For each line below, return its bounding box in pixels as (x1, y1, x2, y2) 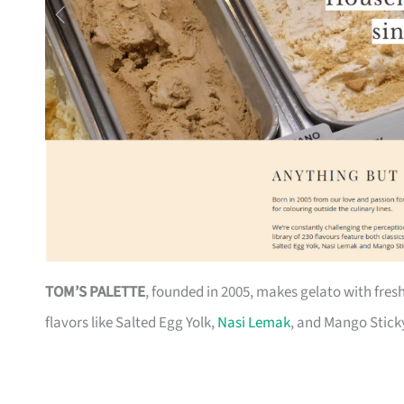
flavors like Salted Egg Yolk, (45, 312, 217, 335)
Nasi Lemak (217, 312, 290, 335)
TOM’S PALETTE (45, 281, 145, 304)
